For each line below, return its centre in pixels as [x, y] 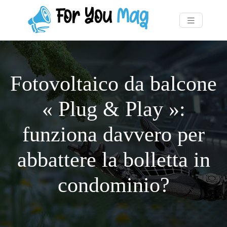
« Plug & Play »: [113, 109]
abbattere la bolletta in [113, 159]
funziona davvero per [113, 134]
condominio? [113, 185]
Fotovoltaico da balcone [113, 83]
